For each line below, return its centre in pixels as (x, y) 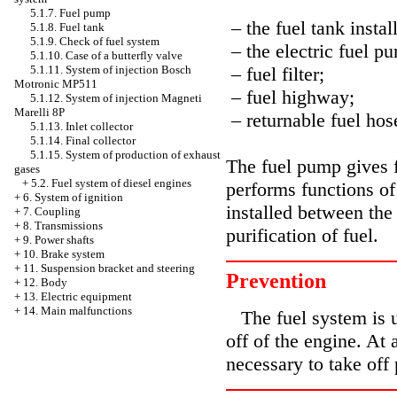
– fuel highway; (290, 97)
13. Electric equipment (78, 296)
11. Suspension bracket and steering (109, 268)
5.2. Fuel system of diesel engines (111, 183)
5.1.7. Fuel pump (70, 13)
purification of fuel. (302, 235)
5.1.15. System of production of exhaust (125, 155)
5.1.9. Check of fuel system (95, 41)
